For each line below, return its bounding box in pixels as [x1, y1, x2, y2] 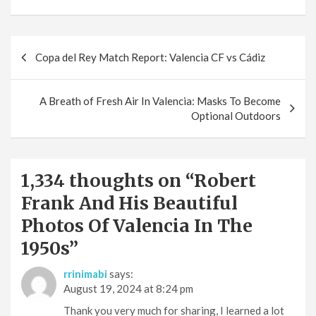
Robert [194, 169, 256, 193]
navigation [10, 58, 106, 81]
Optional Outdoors [191, 109, 281, 123]
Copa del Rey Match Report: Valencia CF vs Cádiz [35, 51, 265, 64]
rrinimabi [63, 267, 107, 281]
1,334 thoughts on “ [21, 169, 194, 193]
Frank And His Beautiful [21, 192, 238, 215]
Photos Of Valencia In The [21, 214, 253, 238]
